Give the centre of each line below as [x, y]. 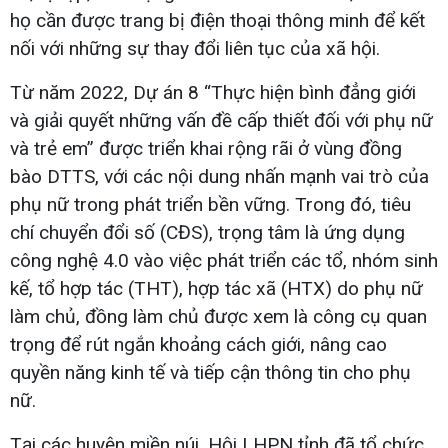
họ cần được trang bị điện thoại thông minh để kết [217, 20]
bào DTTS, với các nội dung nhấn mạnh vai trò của [219, 176]
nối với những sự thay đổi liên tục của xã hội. [195, 48]
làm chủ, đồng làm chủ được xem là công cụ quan [218, 316]
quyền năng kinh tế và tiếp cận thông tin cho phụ [210, 372]
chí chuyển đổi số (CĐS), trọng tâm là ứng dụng [207, 232]
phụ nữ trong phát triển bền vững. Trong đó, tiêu [210, 204]
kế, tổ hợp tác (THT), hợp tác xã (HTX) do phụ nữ [216, 288]
